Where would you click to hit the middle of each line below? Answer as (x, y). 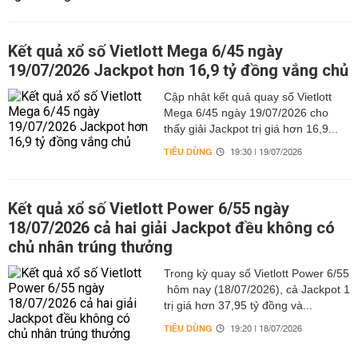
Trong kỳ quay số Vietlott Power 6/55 (256, 273)
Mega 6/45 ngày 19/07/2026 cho (246, 113)
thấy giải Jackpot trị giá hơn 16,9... (251, 129)
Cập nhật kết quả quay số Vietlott (247, 97)
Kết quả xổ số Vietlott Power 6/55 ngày (149, 209)
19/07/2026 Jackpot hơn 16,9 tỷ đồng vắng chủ (178, 70)
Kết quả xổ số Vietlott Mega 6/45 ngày (145, 51)
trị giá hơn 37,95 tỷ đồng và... (238, 305)
